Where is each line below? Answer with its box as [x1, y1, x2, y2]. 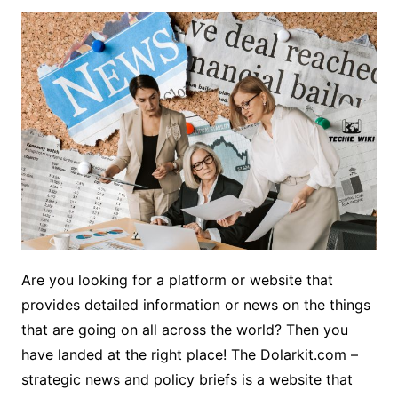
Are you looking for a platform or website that [20, 270, 333, 289]
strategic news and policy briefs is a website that [20, 370, 353, 388]
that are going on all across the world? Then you [20, 320, 348, 338]
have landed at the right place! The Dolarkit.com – [20, 345, 358, 363]
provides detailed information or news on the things [20, 295, 370, 314]
